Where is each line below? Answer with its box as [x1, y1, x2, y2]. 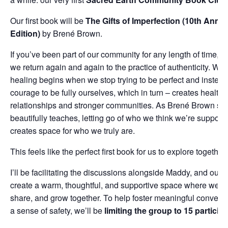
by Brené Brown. [40, 27, 102, 39]
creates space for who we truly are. [10, 124, 135, 136]
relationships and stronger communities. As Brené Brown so [10, 99, 225, 111]
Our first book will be [10, 14, 85, 26]
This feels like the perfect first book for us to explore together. [10, 145, 227, 157]
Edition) [10, 27, 40, 39]
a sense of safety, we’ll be [10, 204, 104, 216]
